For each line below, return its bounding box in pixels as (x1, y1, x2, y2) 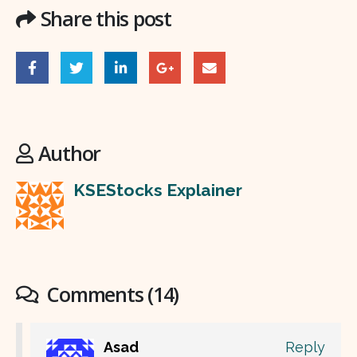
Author (37, 139, 101, 167)
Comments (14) (42, 280, 179, 308)
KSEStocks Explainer (73, 179, 242, 200)
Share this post (40, 5, 171, 33)
